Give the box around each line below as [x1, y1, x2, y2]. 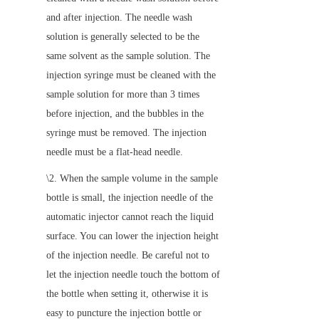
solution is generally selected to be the [46, 31, 199, 42]
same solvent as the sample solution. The [46, 50, 210, 61]
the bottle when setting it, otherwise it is [46, 288, 208, 299]
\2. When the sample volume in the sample [46, 172, 218, 184]
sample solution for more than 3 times [46, 88, 199, 100]
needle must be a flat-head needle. [46, 146, 183, 157]
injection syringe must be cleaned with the [46, 69, 216, 80]
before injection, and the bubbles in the [46, 108, 204, 119]
